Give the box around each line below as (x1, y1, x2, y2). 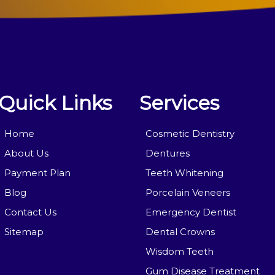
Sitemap (4, 226, 44, 238)
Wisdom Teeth (145, 246, 214, 257)
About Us (4, 147, 48, 159)
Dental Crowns (145, 226, 215, 238)
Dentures (145, 147, 190, 159)
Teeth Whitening (145, 167, 223, 179)
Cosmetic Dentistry (145, 128, 234, 139)
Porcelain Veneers (145, 187, 230, 198)
